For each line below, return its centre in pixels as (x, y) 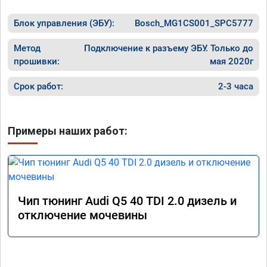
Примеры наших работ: (68, 131)
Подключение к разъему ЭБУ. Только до (169, 48)
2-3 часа (236, 86)
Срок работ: (38, 86)
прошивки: (37, 61)
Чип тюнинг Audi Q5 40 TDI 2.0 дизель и (127, 201)
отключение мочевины (83, 215)
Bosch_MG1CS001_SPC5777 (194, 23)
